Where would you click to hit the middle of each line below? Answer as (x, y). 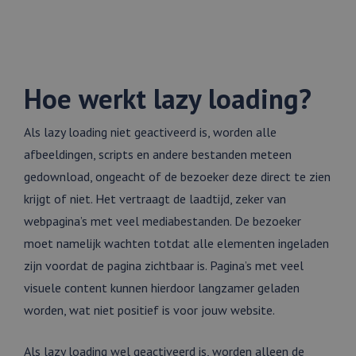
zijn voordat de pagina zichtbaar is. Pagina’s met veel (164, 265)
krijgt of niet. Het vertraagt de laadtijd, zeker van (155, 199)
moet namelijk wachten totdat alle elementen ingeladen (176, 243)
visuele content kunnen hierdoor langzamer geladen (162, 288)
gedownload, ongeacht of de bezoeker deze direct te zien (177, 176)
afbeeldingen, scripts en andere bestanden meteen (158, 154)
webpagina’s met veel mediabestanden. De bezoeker (163, 221)
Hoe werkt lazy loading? (168, 99)
